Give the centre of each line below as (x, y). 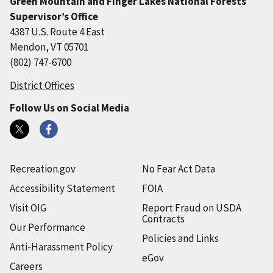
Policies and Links (180, 238)
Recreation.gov (43, 168)
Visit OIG (28, 207)
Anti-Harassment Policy (61, 246)
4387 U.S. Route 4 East (57, 31)
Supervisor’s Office (54, 16)
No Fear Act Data (178, 168)
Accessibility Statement (62, 188)
